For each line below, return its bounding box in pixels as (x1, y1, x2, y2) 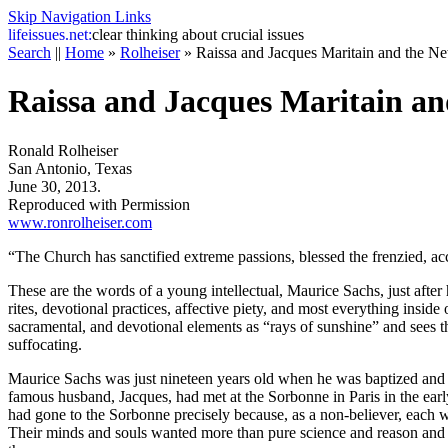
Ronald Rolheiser (8, 141, 118, 159)
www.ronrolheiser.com (8, 213, 152, 231)
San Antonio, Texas (8, 159, 132, 177)
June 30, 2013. (8, 177, 101, 195)
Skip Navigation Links (8, 8, 151, 25)
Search (8, 44, 51, 61)
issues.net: (28, 26, 92, 43)
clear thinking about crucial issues (92, 26, 304, 43)
